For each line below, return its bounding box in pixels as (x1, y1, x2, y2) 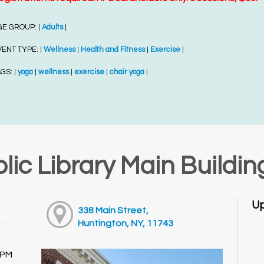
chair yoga (109, 68, 144, 77)
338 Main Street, (78, 206, 149, 216)
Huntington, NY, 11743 (78, 219, 174, 229)
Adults (41, 24, 63, 32)
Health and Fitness (80, 46, 145, 54)
